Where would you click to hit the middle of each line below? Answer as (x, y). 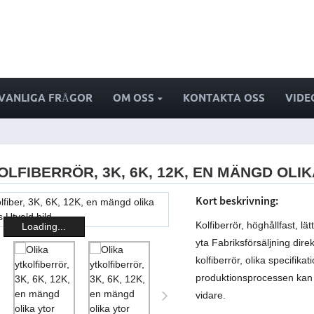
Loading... (44, 227)
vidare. (211, 295)
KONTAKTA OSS (224, 98)
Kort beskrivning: (237, 200)
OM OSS (133, 98)
